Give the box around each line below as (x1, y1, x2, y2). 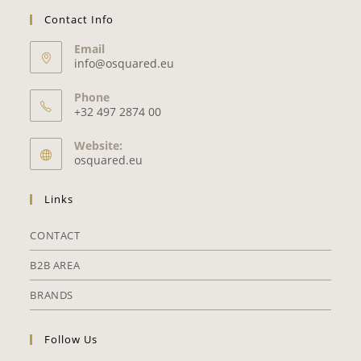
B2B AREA (30, 258, 81, 272)
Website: (74, 138, 123, 153)
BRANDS (30, 288, 74, 302)
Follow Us (44, 332, 98, 346)
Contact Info (44, 12, 114, 27)
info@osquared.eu (74, 56, 175, 71)
